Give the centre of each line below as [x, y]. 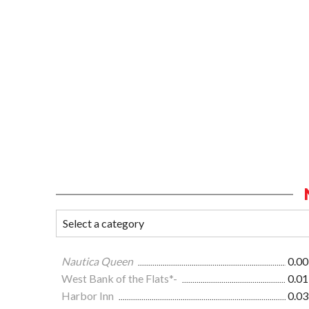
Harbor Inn [89, 296]
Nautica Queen [97, 261]
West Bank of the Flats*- [120, 279]
